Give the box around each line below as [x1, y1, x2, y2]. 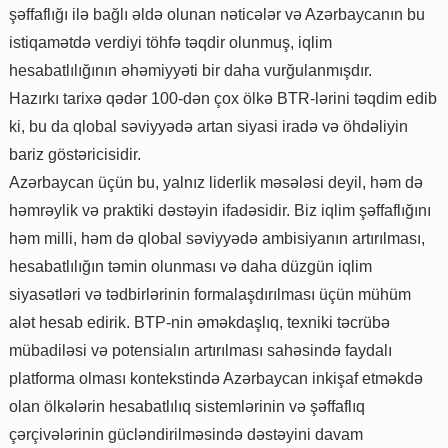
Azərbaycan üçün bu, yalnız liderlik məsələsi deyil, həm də [9, 173, 423, 191]
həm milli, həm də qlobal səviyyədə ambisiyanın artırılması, [9, 229, 425, 247]
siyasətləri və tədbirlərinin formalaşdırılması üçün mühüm [9, 285, 411, 303]
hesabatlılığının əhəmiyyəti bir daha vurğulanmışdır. [9, 61, 372, 79]
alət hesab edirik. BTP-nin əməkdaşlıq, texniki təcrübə [9, 313, 390, 331]
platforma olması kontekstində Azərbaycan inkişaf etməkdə [9, 369, 423, 387]
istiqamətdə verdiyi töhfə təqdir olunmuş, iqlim [9, 33, 332, 51]
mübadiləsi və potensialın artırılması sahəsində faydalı [9, 341, 392, 359]
